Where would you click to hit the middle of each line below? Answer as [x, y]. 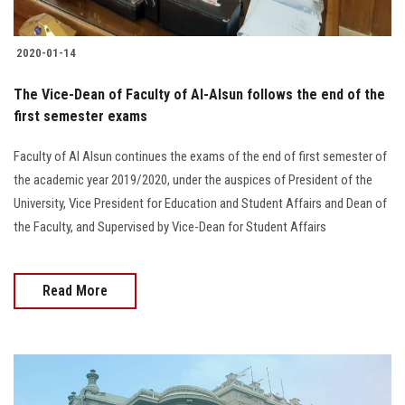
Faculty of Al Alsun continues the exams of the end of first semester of [200, 157]
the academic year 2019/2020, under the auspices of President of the [193, 180]
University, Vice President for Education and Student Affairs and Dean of [200, 204]
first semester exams [80, 117]
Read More [75, 291]
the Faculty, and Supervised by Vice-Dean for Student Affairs [170, 227]
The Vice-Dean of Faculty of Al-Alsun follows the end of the [199, 95]
